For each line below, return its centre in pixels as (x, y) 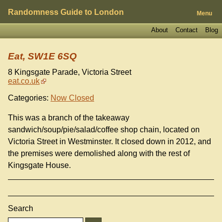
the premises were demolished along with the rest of (99, 154)
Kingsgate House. (39, 166)
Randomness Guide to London (66, 12)
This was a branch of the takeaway (69, 118)
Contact (186, 30)
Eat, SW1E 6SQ (42, 56)
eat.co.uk (24, 81)
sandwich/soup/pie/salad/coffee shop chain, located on (104, 130)
